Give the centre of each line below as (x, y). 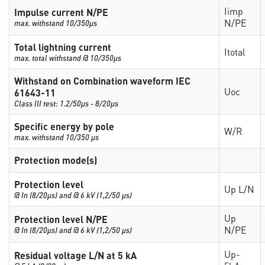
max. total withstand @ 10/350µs (68, 58)
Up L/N (240, 189)
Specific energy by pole (64, 126)
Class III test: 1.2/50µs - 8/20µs (67, 103)
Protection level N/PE (61, 219)
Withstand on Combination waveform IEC (103, 81)
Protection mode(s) (56, 160)
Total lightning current (63, 47)
